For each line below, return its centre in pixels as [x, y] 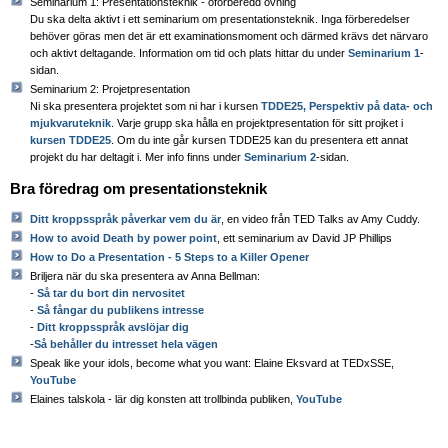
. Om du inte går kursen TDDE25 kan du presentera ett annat [259, 139]
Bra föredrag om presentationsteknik [138, 188]
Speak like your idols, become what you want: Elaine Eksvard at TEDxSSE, [212, 362]
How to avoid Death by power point [123, 237]
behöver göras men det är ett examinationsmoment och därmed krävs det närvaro [229, 35]
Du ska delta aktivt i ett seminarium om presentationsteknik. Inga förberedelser [220, 18]
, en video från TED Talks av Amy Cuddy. [320, 218]
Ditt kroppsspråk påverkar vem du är [125, 218]
